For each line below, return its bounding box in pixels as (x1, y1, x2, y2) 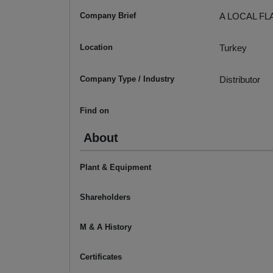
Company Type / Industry (80, 74, 174, 84)
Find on (80, 106, 109, 116)
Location (80, 43, 113, 52)
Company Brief (80, 11, 136, 21)
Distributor (219, 74, 260, 85)
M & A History (80, 222, 132, 232)
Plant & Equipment (80, 163, 151, 172)
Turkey (219, 43, 247, 54)
